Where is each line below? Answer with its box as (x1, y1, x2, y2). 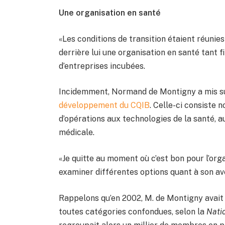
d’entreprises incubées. (59, 61, 146, 71)
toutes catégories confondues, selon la (59, 206, 207, 216)
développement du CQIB (59, 100, 150, 110)
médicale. (59, 128, 95, 138)
